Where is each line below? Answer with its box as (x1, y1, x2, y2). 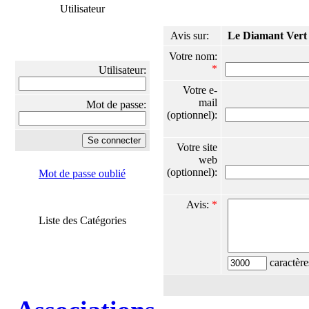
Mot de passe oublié (39, 168, 126, 179)
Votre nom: (169, 50, 217, 62)
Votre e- (183, 84, 217, 96)
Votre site (177, 141, 217, 153)
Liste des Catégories (38, 215, 126, 226)
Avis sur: (170, 30, 217, 41)
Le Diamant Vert (228, 30, 307, 41)
